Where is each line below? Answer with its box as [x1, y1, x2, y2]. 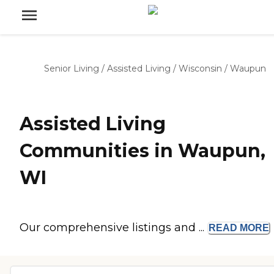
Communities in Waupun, [20, 139, 265, 163]
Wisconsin [179, 63, 222, 74]
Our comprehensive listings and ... [20, 221, 207, 235]
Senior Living [44, 63, 99, 74]
